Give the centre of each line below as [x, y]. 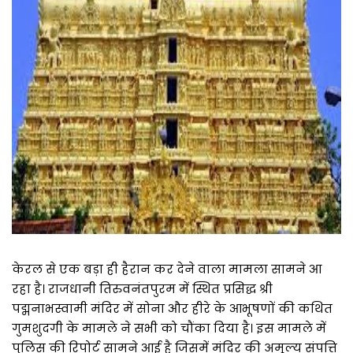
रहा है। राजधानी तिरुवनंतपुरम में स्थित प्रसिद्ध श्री [142, 288]
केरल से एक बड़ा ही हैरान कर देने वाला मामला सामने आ [167, 269]
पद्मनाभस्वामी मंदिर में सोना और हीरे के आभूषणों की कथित [172, 308]
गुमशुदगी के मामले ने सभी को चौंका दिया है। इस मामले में [169, 328]
